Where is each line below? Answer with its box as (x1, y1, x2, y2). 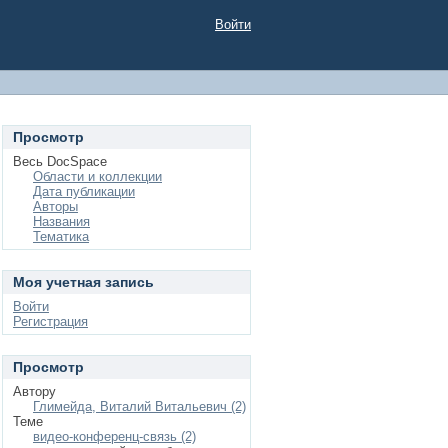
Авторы (33, 199, 78, 214)
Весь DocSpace (13, 154, 107, 169)
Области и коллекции (33, 169, 162, 184)
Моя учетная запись (13, 274, 154, 290)
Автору (13, 384, 56, 399)
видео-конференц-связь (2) (33, 429, 196, 444)
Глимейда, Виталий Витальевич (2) (33, 399, 246, 414)
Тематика (33, 229, 89, 244)
